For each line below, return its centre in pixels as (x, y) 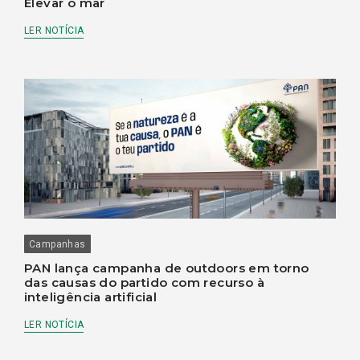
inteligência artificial (91, 297)
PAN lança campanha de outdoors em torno (167, 268)
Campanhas (57, 245)
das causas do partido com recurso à (144, 283)
